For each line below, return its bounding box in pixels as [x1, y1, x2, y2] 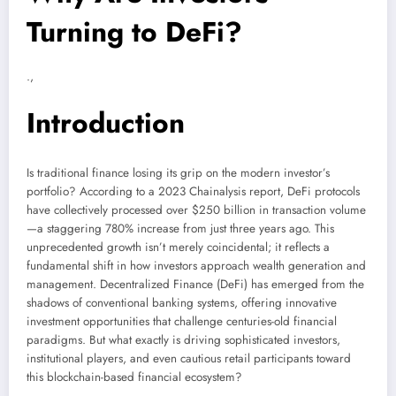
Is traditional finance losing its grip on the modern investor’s [27, 164, 330, 182]
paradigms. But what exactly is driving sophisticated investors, [27, 331, 340, 349]
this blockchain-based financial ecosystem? [27, 369, 242, 386]
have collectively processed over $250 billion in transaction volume [27, 202, 366, 219]
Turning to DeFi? [27, 11, 242, 52]
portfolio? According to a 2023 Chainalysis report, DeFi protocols [27, 183, 360, 201]
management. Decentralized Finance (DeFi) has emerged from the [27, 276, 364, 293]
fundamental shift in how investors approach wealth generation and [27, 257, 366, 275]
